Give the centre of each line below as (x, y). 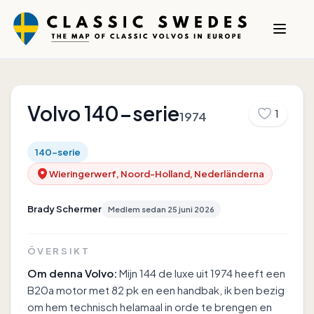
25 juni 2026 (191, 209)
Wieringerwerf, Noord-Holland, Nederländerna (156, 173)
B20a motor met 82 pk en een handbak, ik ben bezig (156, 290)
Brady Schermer (64, 209)
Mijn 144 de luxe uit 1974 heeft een (202, 273)
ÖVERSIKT (59, 251)
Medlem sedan (137, 209)
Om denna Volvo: (72, 273)
